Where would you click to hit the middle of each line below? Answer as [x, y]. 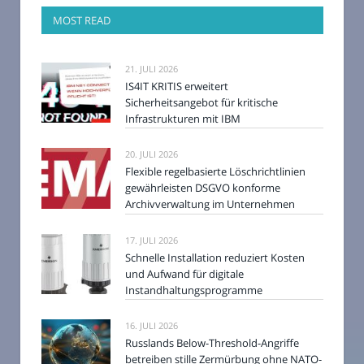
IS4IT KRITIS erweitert [177, 87]
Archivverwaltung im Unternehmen [210, 204]
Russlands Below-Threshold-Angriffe [212, 342]
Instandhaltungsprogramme [194, 290]
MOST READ [82, 21]
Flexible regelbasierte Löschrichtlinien [215, 172]
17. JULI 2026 [152, 240]
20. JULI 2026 [152, 154]
